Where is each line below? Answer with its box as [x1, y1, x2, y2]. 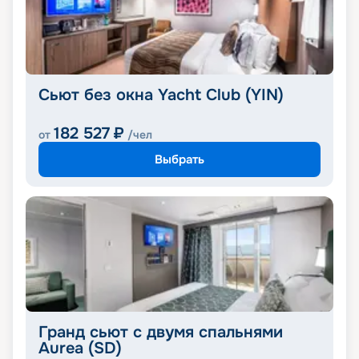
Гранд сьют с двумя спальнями [38, 322, 283, 343]
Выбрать [155, 151, 204, 167]
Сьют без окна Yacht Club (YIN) [38, 85, 284, 106]
